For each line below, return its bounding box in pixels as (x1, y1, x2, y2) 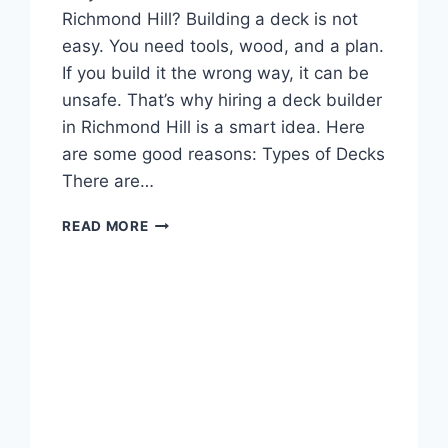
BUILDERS (147, 381, 220, 398)
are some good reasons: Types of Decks (62, 144, 386, 165)
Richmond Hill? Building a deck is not (62, 9, 359, 30)
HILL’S (147, 339, 193, 356)
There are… (62, 171, 155, 192)
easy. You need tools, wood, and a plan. (62, 36, 385, 57)
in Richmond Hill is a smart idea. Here (62, 117, 366, 138)
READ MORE (62, 218, 149, 235)
